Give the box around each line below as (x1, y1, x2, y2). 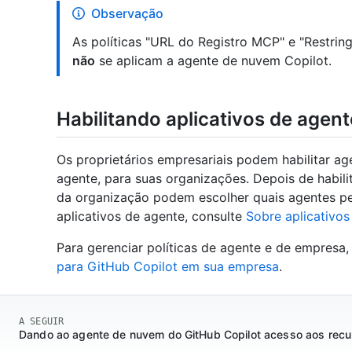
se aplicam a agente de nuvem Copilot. (95, 52, 332, 68)
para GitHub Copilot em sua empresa (57, 258, 279, 274)
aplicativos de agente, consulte (57, 207, 246, 224)
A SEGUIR (19, 315, 64, 327)
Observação (91, 5, 163, 21)
